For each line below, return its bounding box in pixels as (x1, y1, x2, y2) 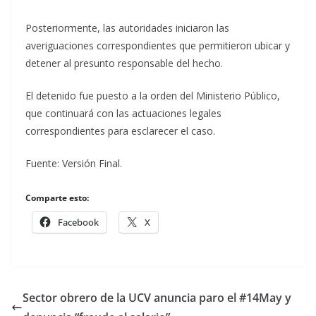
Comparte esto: (25, 191, 89, 204)
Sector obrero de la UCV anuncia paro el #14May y (23, 289, 291, 305)
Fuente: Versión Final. (25, 156, 122, 170)
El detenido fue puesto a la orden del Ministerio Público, (25, 88, 280, 102)
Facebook (58, 215, 99, 229)
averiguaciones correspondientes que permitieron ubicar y (25, 38, 290, 52)
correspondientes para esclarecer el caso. (25, 123, 215, 138)
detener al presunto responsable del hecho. (25, 56, 223, 70)
